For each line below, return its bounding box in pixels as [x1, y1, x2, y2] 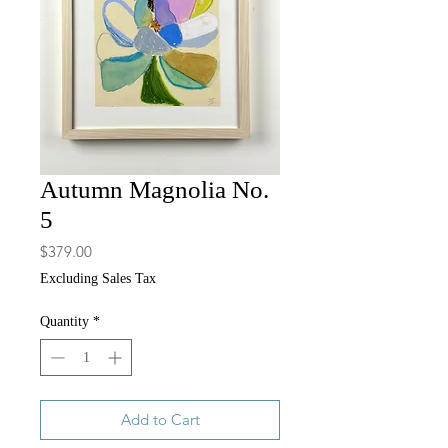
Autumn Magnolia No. [40, 176, 269, 204]
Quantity [40, 314, 89, 330]
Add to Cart [120, 410, 200, 430]
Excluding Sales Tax [40, 271, 156, 287]
